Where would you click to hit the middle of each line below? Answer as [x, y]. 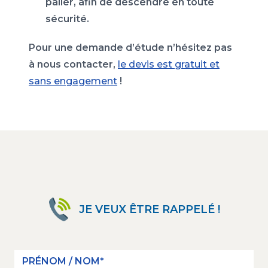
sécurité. [67, 19]
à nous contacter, [73, 64]
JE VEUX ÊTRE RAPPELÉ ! [150, 209]
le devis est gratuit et [169, 64]
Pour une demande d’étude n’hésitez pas [130, 47]
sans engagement [73, 81]
